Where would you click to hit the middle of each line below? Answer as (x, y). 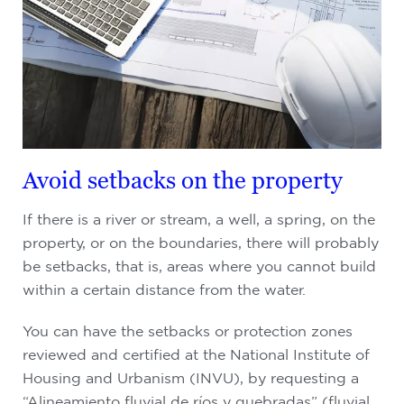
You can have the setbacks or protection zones (188, 331)
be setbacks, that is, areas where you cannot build (199, 266)
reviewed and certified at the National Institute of (196, 354)
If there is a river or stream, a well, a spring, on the (199, 219)
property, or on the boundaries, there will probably (201, 243)
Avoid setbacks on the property (183, 180)
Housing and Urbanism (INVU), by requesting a (191, 378)
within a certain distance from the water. (164, 289)
